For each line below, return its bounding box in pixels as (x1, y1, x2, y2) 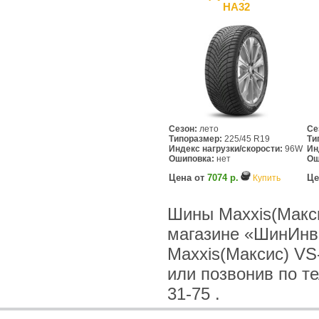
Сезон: (169, 124, 197, 134)
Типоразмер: (169, 134, 222, 144)
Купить (253, 173, 281, 183)
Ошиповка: (169, 154, 214, 164)
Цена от (169, 172, 207, 183)
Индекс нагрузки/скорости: (169, 144, 283, 154)
